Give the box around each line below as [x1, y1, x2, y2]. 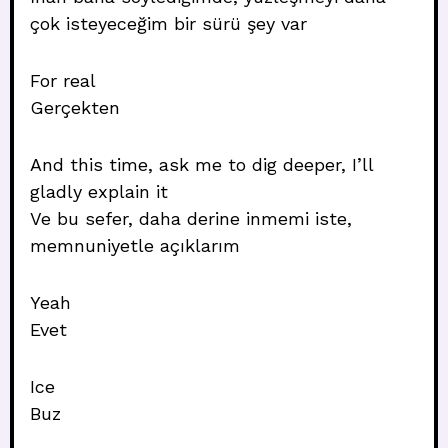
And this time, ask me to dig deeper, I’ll [30, 154, 373, 175]
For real [30, 70, 96, 91]
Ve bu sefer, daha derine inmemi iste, [30, 208, 352, 229]
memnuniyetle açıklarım [30, 235, 240, 256]
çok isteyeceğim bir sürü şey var [30, 13, 307, 34]
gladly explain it [30, 181, 168, 202]
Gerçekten [30, 97, 120, 118]
